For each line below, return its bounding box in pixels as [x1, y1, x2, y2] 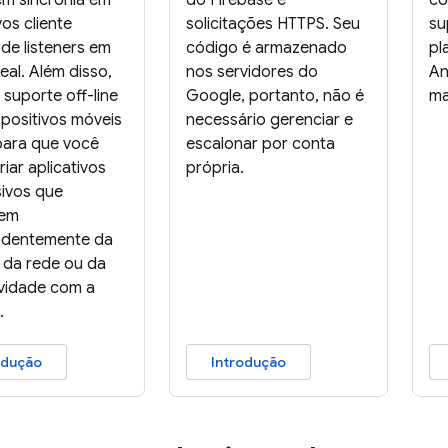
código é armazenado [185, 38, 347, 59]
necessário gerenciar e [185, 110, 353, 131]
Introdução [210, 353, 286, 372]
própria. [185, 158, 244, 179]
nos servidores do [185, 62, 318, 83]
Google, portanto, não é [185, 86, 364, 107]
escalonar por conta [185, 134, 335, 155]
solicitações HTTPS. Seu [185, 14, 360, 35]
